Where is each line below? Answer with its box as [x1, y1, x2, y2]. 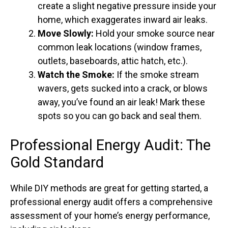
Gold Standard [10, 154, 104, 172]
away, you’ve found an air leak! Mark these [38, 97, 205, 108]
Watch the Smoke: [38, 69, 115, 80]
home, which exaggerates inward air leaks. [38, 14, 208, 25]
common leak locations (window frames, [38, 42, 202, 53]
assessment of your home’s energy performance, [10, 210, 210, 221]
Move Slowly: [38, 28, 94, 39]
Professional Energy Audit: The [10, 136, 211, 154]
